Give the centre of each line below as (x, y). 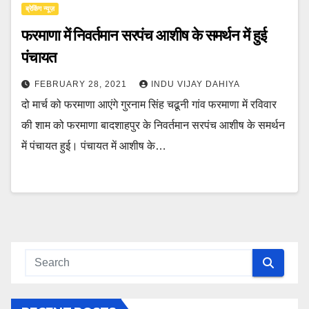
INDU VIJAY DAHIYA (196, 84)
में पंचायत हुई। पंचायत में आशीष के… (94, 146)
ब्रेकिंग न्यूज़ (40, 9)
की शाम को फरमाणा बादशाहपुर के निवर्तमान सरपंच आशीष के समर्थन (153, 125)
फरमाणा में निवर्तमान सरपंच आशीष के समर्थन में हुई (144, 36)
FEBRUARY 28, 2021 (82, 84)
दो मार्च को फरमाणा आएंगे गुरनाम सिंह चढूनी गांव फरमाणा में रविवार (149, 104)
